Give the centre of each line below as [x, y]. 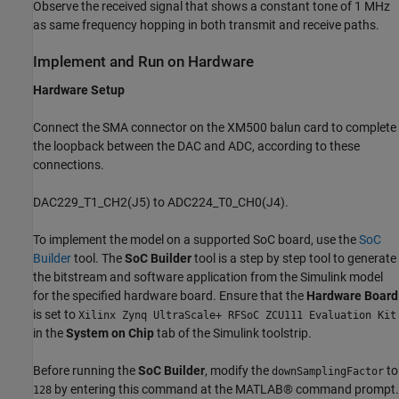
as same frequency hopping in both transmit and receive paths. [206, 25]
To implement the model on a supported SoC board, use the [196, 239]
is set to [56, 314]
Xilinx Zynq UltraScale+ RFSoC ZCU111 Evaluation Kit [237, 315]
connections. [69, 164]
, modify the [238, 370]
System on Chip [110, 333]
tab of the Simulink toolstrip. [233, 333]
